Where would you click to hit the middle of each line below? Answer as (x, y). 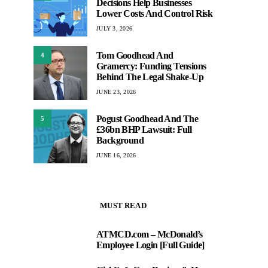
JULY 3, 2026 (114, 28)
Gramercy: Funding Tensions (151, 66)
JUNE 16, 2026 (116, 155)
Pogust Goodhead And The (147, 118)
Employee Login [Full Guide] (150, 245)
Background (120, 140)
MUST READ (123, 205)
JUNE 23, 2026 (116, 92)
